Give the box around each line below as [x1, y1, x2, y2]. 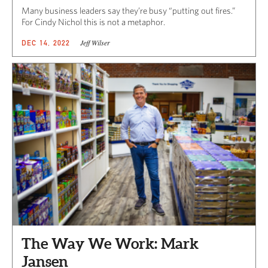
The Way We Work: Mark [22, 234, 199, 252]
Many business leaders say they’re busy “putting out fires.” [22, 5, 236, 16]
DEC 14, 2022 [22, 38, 71, 47]
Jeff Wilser [80, 37, 110, 47]
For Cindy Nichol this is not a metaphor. [22, 16, 165, 27]
